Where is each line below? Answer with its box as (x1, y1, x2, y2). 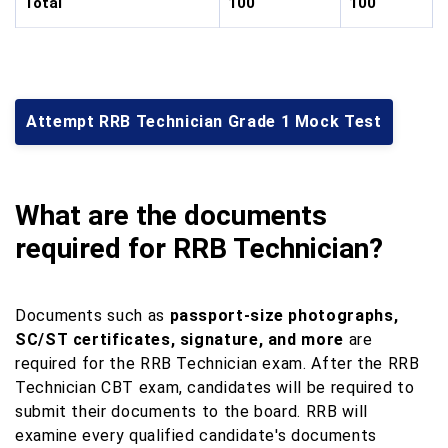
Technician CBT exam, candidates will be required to (15, 377, 415, 397)
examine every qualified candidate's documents (15, 425, 377, 445)
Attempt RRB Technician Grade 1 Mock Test (26, 111, 382, 131)
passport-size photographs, (164, 305, 399, 325)
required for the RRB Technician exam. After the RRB (15, 353, 420, 373)
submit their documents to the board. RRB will (15, 401, 368, 421)
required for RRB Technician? (15, 231, 383, 265)
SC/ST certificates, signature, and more (15, 329, 344, 349)
